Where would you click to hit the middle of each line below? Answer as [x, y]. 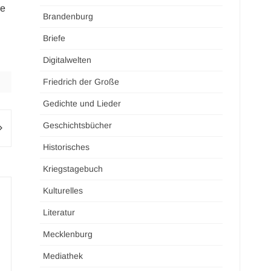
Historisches [67, 147]
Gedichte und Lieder [82, 103]
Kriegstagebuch [73, 169]
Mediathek [63, 256]
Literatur [59, 212]
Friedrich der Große [81, 82]
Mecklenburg [68, 234]
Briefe [54, 38]
